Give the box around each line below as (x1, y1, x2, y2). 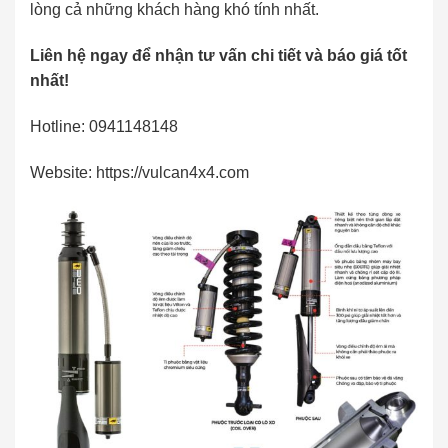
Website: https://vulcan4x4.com (30, 163, 249, 181)
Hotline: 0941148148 (30, 117, 178, 135)
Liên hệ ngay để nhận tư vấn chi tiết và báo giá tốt (30, 47, 407, 65)
